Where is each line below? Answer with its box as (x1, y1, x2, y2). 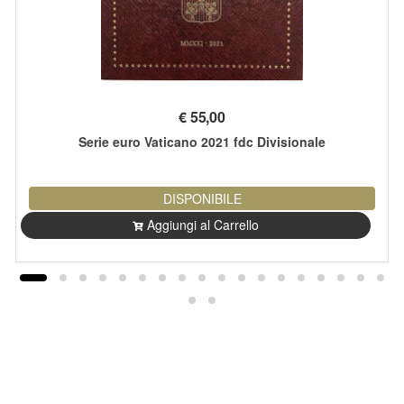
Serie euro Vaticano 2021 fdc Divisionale (78, 132, 326, 151)
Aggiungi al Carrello (147, 215, 259, 234)
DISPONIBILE (162, 188, 242, 207)
